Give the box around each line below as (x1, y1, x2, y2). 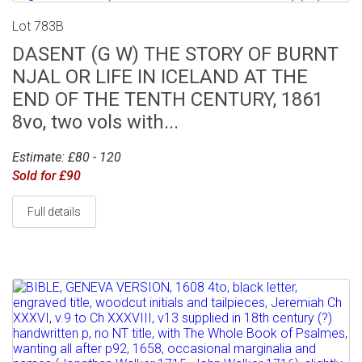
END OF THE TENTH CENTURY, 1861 (12, 88, 323, 112)
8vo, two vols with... (12, 111, 179, 134)
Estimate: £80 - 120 (12, 149, 121, 166)
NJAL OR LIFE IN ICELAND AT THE (12, 65, 308, 89)
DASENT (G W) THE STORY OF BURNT (12, 43, 339, 66)
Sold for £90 (12, 168, 81, 184)
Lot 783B (12, 19, 64, 35)
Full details (27, 205, 81, 219)
